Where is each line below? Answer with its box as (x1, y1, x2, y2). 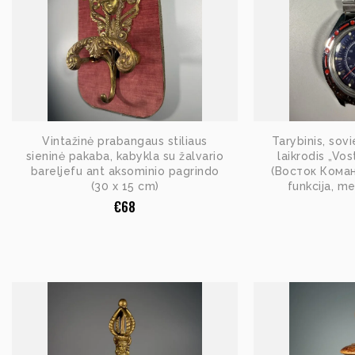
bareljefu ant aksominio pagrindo (30, 164, 219, 177)
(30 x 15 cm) (90, 179, 159, 193)
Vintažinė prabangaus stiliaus (42, 134, 208, 147)
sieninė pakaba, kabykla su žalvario (25, 149, 224, 162)
